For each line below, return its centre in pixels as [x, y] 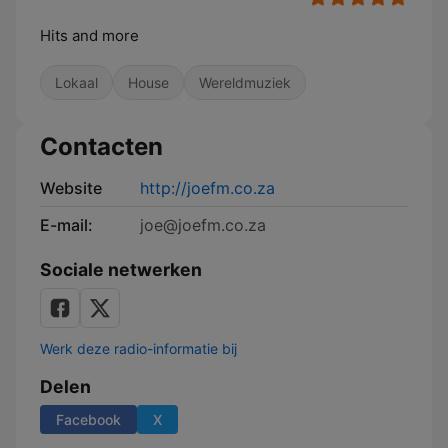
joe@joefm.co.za [203, 225]
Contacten [101, 146]
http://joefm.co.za [207, 188]
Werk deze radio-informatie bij [138, 348]
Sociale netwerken [121, 269]
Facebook [88, 419]
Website [71, 188]
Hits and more [89, 35]
